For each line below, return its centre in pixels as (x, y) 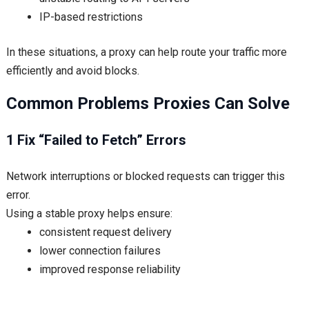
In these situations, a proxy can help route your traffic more (146, 52)
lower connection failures (100, 251)
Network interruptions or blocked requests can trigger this (145, 176)
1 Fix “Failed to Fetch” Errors (96, 140)
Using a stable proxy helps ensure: (89, 213)
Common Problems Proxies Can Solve (148, 103)
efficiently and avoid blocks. (72, 71)
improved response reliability (110, 269)
